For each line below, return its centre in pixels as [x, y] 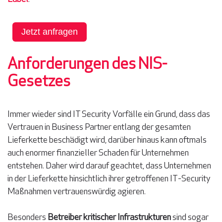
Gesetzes [40, 82]
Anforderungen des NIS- [87, 65]
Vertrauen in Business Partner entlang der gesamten [99, 128]
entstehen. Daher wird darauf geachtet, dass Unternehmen [109, 166]
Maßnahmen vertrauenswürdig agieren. [77, 192]
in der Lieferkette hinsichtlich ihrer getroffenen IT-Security [109, 179]
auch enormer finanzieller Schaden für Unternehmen [98, 153]
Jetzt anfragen [50, 32]
